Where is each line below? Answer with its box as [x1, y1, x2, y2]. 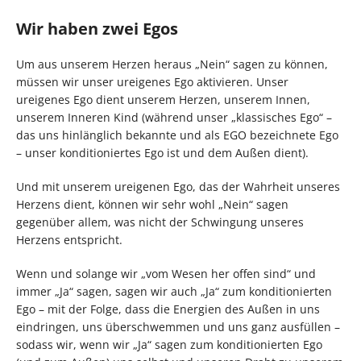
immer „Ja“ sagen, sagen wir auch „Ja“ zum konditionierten [16, 283, 332, 299]
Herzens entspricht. [16, 231, 122, 247]
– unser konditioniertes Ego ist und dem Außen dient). [16, 144, 309, 160]
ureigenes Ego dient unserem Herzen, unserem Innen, [16, 91, 310, 107]
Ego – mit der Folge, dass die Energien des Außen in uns [16, 301, 320, 317]
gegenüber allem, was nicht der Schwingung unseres [16, 214, 304, 230]
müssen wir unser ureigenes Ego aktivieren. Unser [16, 73, 288, 89]
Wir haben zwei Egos [16, 17, 178, 39]
